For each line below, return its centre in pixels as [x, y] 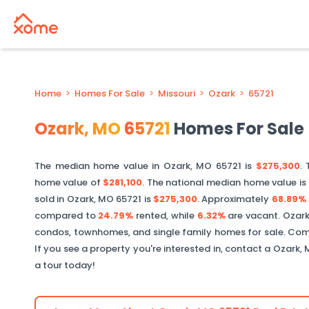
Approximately [237, 199]
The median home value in [99, 166]
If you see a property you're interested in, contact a [154, 249]
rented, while [165, 216]
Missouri [177, 93]
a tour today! [65, 265]
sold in [51, 199]
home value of [69, 182]
